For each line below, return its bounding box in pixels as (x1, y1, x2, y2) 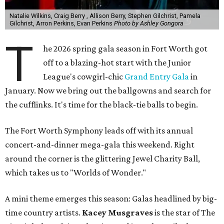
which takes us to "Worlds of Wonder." (5, 167, 146, 178)
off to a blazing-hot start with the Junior (43, 57, 191, 68)
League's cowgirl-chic (43, 71, 125, 82)
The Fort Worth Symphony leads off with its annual (5, 125, 193, 136)
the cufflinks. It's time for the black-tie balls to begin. (5, 99, 198, 110)
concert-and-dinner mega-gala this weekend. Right (5, 139, 194, 150)
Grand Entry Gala (124, 71, 189, 82)
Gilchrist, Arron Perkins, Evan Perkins (9, 19, 114, 27)
